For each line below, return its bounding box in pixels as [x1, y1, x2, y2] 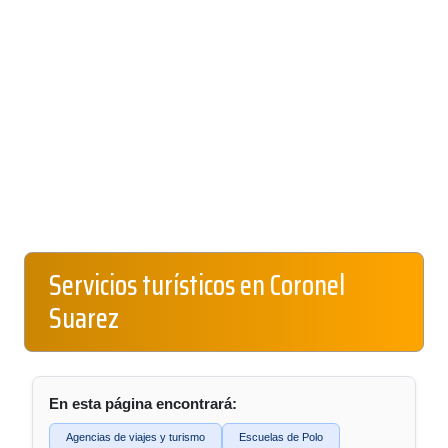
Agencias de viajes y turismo [66, 431, 205, 443]
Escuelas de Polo [239, 431, 323, 443]
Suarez [49, 296, 119, 340]
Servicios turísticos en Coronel [49, 263, 345, 307]
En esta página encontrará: [49, 395, 237, 412]
